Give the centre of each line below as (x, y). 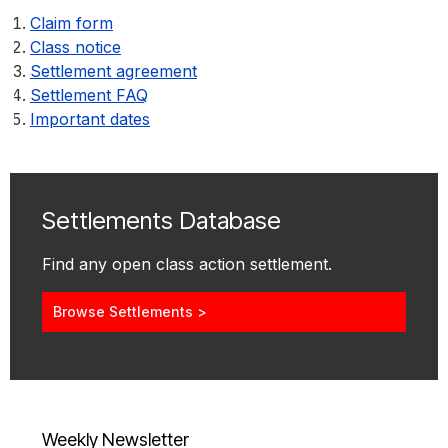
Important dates (90, 119)
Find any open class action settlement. (187, 264)
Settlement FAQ (89, 95)
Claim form (71, 23)
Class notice (75, 47)
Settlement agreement (113, 71)
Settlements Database (161, 221)
